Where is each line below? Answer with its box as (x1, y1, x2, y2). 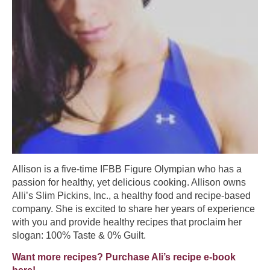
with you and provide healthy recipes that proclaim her (12, 216, 242, 227)
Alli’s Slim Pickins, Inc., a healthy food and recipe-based (12, 190, 251, 201)
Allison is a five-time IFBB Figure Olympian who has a (12, 163, 242, 174)
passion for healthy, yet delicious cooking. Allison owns (12, 177, 246, 187)
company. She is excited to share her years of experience (12, 203, 255, 214)
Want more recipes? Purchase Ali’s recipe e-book (12, 252, 236, 263)
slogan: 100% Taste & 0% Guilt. (12, 230, 146, 240)
